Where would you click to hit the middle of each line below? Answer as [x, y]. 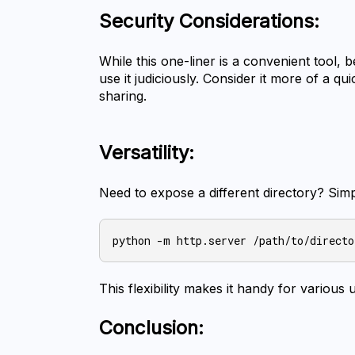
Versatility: [147, 153]
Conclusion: [152, 328]
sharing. [123, 96]
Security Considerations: [210, 21]
